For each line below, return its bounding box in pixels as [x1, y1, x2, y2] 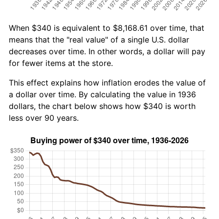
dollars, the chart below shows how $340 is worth [9, 101, 196, 111]
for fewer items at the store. [9, 58, 113, 68]
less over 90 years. [9, 112, 79, 123]
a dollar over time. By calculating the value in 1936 [9, 89, 196, 99]
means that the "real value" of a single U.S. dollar [9, 34, 189, 44]
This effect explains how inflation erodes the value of [9, 77, 206, 88]
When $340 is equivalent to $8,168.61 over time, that [9, 22, 204, 33]
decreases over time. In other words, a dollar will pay [9, 46, 205, 56]
